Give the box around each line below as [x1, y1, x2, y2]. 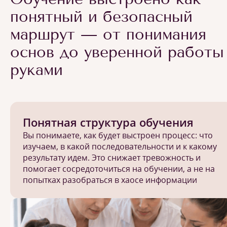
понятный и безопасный [10, 8, 193, 26]
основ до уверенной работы [10, 43, 224, 61]
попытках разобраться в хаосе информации [23, 174, 197, 185]
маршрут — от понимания [10, 25, 206, 44]
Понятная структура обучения [23, 115, 194, 130]
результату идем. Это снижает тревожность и [23, 152, 201, 163]
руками [10, 61, 63, 79]
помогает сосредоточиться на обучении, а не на [23, 163, 215, 174]
